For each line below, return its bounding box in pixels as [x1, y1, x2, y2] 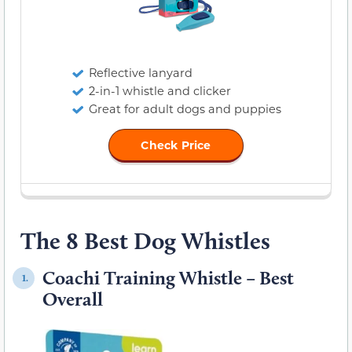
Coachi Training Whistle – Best [42, 266, 294, 290]
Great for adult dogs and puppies [88, 101, 281, 117]
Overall [42, 288, 103, 311]
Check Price [141, 137, 211, 153]
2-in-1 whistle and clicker [88, 83, 231, 99]
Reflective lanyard [88, 65, 192, 81]
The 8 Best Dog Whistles [20, 226, 270, 256]
